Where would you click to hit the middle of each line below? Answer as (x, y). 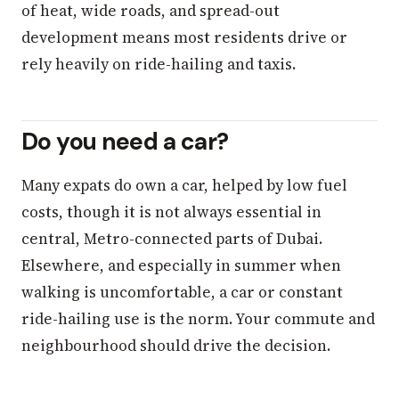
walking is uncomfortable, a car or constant (182, 293)
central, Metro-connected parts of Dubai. (172, 239)
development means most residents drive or (184, 37)
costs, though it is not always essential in (171, 212)
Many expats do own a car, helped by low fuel (184, 186)
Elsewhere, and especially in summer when (181, 266)
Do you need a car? (125, 141)
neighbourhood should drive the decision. (176, 346)
